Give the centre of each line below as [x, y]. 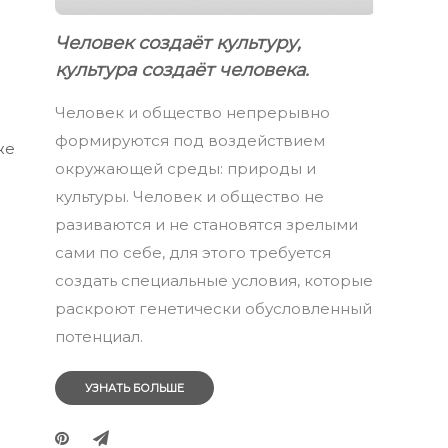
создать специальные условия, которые [214, 280]
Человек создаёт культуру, [178, 42]
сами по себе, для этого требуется [193, 252]
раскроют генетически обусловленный [214, 308]
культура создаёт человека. [182, 69]
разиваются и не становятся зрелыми [207, 224]
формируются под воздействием [190, 140]
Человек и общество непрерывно [193, 112]
